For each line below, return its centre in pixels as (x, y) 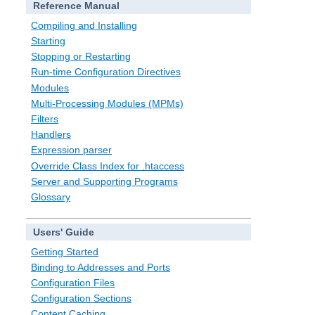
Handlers (51, 135)
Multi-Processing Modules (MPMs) (107, 103)
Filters (45, 119)
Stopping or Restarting (81, 57)
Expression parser (71, 150)
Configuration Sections (81, 298)
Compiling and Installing (84, 25)
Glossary (51, 197)
